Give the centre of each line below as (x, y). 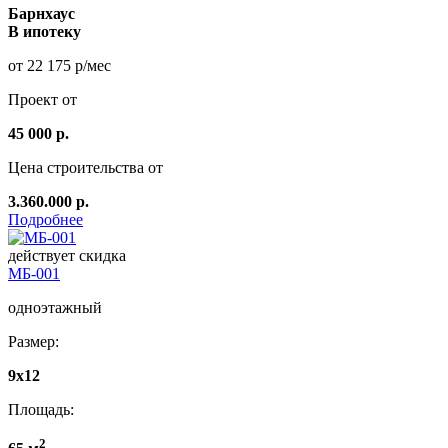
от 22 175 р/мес (59, 66)
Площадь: (41, 410)
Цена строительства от (85, 168)
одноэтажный (55, 308)
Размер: (33, 342)
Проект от (42, 100)
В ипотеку (44, 32)
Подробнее (45, 220)
